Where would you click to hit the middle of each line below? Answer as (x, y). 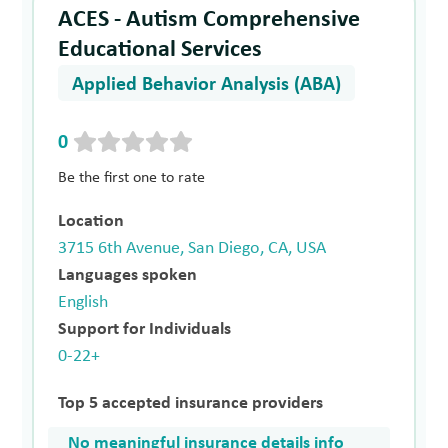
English (83, 303)
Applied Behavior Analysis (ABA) (207, 85)
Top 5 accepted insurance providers (191, 404)
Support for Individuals (145, 330)
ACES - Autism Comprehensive (209, 20)
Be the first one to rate (132, 178)
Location (91, 222)
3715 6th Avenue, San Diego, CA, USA (192, 249)
